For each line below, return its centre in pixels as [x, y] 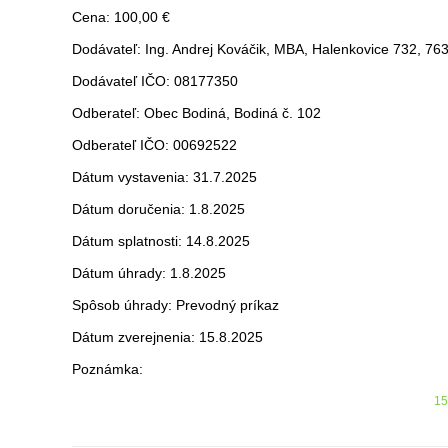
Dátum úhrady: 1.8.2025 [149, 273]
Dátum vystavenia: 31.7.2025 [164, 177]
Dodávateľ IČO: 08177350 [155, 81]
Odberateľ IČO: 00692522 [154, 145]
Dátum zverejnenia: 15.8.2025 [167, 337]
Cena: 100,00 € [121, 17]
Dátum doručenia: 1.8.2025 [158, 209]
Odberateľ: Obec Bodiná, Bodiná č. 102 [196, 113]
